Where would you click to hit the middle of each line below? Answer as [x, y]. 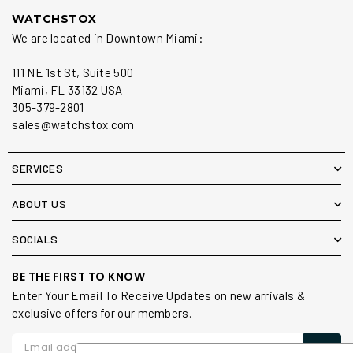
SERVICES [37, 168]
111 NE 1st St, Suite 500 [73, 72]
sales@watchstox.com [73, 124]
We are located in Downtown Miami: [108, 38]
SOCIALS [35, 239]
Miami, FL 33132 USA [67, 90]
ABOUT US [39, 204]
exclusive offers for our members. [102, 313]
